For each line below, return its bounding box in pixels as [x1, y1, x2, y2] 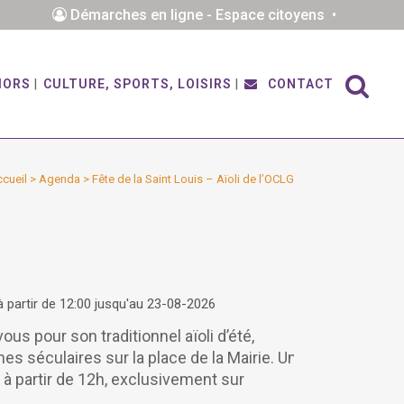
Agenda [39, 172, 80, 186]
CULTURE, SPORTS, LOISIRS [43, 77, 232, 91]
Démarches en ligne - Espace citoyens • [66, 6, 344, 23]
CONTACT [264, 77, 334, 91]
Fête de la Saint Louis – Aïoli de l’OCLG [92, 172, 294, 186]
